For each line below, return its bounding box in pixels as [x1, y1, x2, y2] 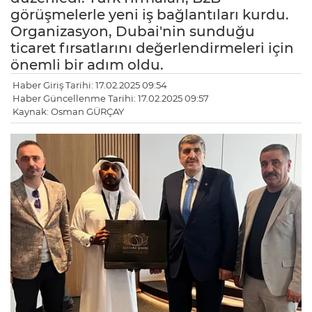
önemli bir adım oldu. [10, 56, 164, 74]
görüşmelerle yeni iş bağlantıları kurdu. [10, 6, 289, 24]
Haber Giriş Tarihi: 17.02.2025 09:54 [13, 79, 167, 91]
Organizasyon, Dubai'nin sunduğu [10, 23, 255, 40]
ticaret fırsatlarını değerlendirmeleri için [10, 40, 294, 57]
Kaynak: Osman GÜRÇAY [13, 106, 124, 118]
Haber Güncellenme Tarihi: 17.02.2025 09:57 [13, 93, 209, 104]
